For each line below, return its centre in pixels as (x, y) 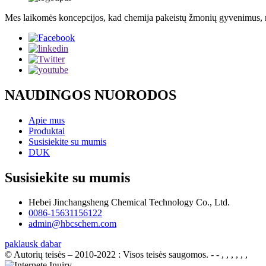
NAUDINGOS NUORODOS (91, 95)
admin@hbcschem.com (72, 224)
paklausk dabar (33, 244)
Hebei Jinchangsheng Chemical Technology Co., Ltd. (129, 202)
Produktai (47, 131)
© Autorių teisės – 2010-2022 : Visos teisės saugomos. (107, 255)
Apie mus (47, 120)
